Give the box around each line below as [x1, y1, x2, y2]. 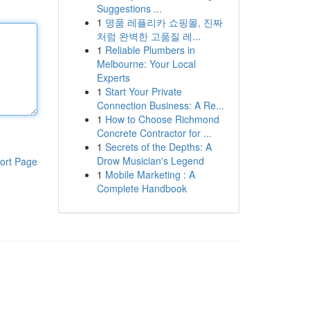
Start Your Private [104, 84, 182, 98]
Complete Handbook [96, 181, 187, 195]
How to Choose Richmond [104, 112, 219, 126]
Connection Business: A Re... [96, 98, 224, 112]
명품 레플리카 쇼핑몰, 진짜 [104, 15, 223, 29]
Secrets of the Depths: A [104, 140, 212, 154]
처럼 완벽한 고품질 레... [96, 29, 201, 43]
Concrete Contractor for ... [96, 126, 212, 140]
